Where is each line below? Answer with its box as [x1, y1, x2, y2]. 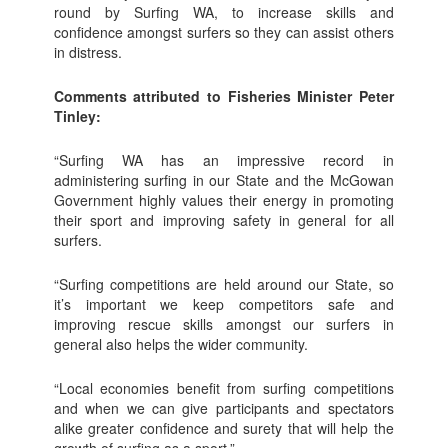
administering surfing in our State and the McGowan [53, 169, 394, 190]
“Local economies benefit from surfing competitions [53, 377, 394, 398]
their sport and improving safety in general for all [53, 209, 394, 230]
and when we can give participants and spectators [53, 397, 394, 418]
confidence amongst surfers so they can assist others [53, 21, 394, 42]
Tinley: [53, 105, 101, 126]
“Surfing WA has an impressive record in [53, 149, 394, 170]
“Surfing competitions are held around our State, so [53, 273, 394, 294]
